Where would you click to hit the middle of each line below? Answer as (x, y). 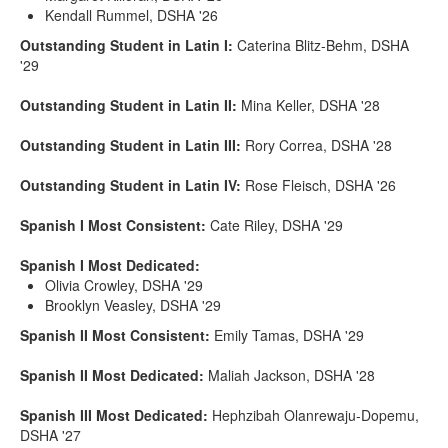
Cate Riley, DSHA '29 (276, 225)
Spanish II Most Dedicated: (114, 375)
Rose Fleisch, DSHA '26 (320, 185)
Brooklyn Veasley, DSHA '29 (133, 305)
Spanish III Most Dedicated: (114, 415)
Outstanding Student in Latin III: (132, 145)
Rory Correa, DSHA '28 (318, 145)
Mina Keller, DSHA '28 (310, 105)
